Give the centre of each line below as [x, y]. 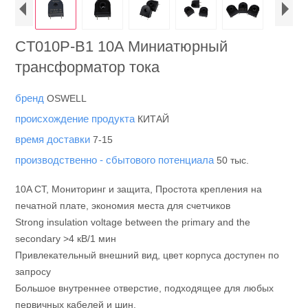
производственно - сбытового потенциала [116, 160]
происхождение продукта [77, 119]
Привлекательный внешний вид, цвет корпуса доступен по [147, 255]
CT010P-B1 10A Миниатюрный [122, 46]
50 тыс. [233, 160]
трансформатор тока [88, 67]
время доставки [54, 139]
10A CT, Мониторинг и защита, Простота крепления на [139, 189]
